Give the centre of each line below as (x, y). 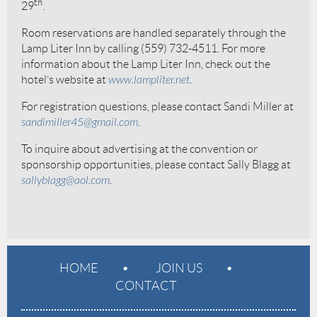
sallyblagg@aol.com (65, 181)
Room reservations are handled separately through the (154, 33)
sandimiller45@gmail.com (80, 123)
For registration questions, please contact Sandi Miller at (157, 107)
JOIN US (179, 269)
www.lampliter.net (149, 80)
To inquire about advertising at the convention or (139, 149)
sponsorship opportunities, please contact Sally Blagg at (156, 165)
